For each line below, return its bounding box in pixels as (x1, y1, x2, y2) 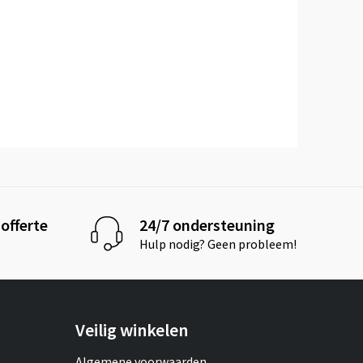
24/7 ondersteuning (139, 214, 275, 235)
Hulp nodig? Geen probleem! (139, 235, 297, 252)
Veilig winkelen (75, 318, 189, 342)
